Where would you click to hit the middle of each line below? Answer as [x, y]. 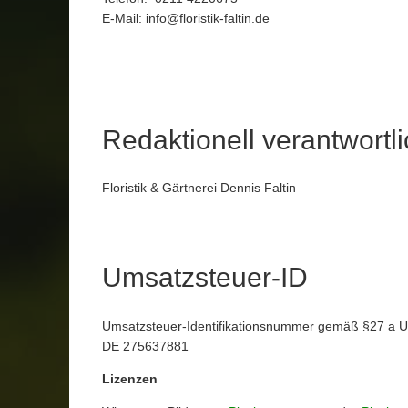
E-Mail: [124, 18]
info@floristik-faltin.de [208, 18]
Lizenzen [130, 378]
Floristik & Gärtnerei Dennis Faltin [199, 188]
